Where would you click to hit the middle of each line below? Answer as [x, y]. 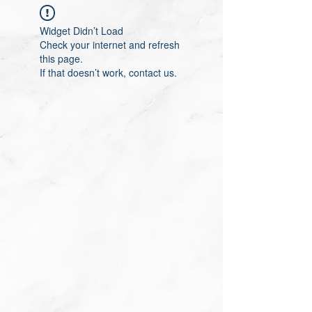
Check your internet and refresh [110, 45]
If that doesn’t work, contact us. [108, 72]
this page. [61, 58]
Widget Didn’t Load [81, 31]
